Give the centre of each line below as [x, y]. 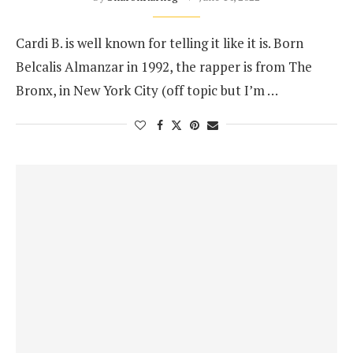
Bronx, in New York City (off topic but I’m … [147, 90]
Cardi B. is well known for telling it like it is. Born [160, 43]
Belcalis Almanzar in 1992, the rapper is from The [164, 67]
